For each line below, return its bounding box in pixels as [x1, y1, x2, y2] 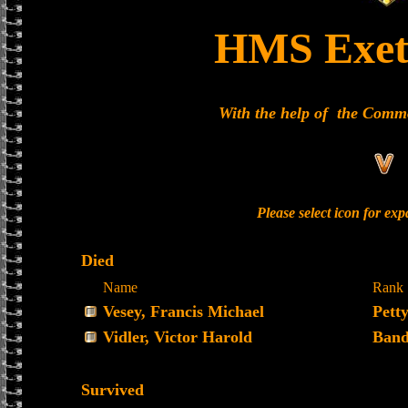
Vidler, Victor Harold [103, 328, 252, 346]
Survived [81, 381, 144, 399]
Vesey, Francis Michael [103, 302, 264, 321]
